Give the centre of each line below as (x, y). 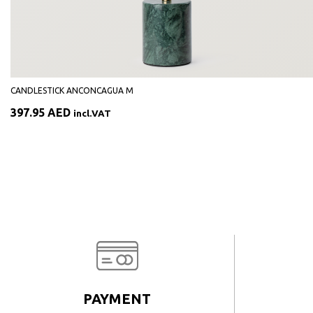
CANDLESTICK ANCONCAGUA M (72, 90)
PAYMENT (117, 299)
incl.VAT (92, 114)
